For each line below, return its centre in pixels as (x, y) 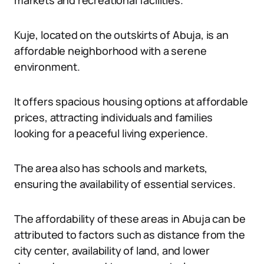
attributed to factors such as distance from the (130, 235)
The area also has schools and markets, (111, 168)
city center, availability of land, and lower (112, 250)
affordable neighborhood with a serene (110, 51)
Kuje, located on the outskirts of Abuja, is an (121, 35)
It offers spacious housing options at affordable (131, 101)
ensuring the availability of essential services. (125, 184)
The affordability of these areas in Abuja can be (130, 219)
